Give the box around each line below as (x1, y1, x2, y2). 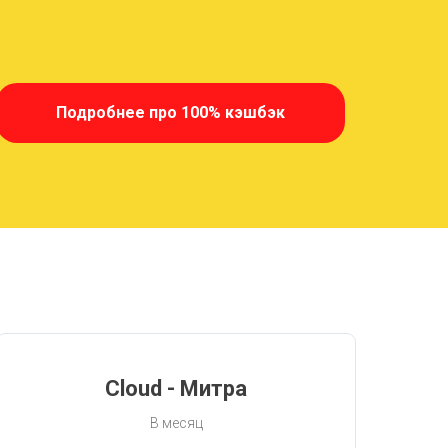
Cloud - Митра (105, 375, 247, 401)
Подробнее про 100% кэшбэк (56, 102, 285, 122)
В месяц (149, 414, 203, 431)
